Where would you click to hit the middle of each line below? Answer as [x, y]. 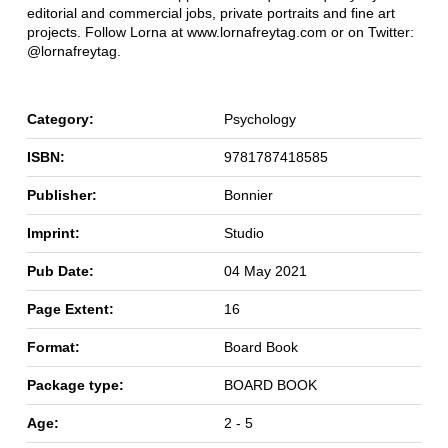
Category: [60, 118]
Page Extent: [70, 308]
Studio [243, 232]
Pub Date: [60, 270]
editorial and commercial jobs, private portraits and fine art [210, 12]
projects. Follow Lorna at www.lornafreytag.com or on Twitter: [220, 31]
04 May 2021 [265, 270]
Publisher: [61, 194]
